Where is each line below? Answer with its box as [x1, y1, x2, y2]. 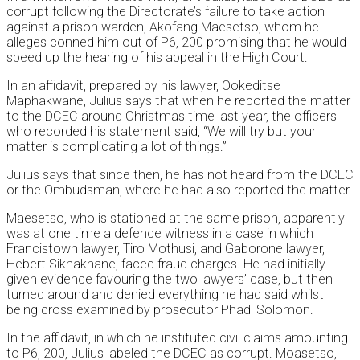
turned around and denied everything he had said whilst [6, 287, 324, 303]
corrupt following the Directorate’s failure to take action [6, 4, 325, 20]
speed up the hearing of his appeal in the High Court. [6, 50, 308, 66]
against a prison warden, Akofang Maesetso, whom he [6, 19, 319, 35]
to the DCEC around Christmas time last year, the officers [6, 108, 337, 125]
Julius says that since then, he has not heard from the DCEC [6, 167, 354, 183]
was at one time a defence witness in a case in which [6, 226, 313, 242]
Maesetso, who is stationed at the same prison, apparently [6, 211, 345, 227]
